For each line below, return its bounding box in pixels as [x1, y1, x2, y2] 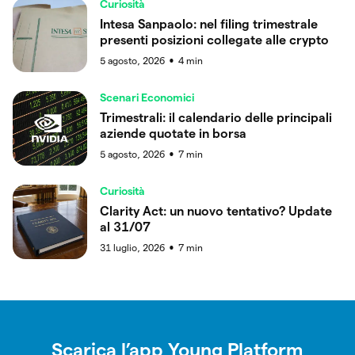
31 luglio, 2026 [100, 242, 165, 253]
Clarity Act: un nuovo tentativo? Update [100, 204, 332, 218]
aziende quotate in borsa [100, 126, 246, 140]
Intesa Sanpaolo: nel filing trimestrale [100, 17, 318, 31]
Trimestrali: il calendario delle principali [100, 110, 332, 124]
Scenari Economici [100, 90, 194, 104]
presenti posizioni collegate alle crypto [100, 32, 329, 47]
